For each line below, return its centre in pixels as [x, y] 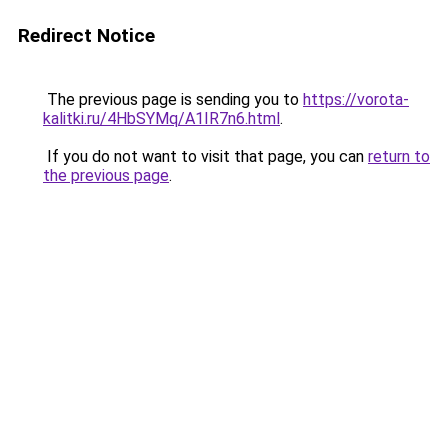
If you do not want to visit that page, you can [205, 156]
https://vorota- [356, 99]
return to [399, 156]
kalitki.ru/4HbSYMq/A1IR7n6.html [161, 118]
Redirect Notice [86, 35]
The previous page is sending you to [173, 99]
